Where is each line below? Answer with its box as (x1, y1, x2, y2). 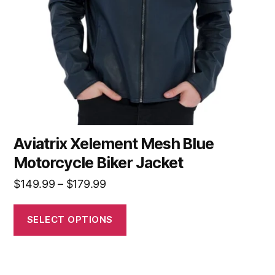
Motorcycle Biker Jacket (14, 153, 183, 172)
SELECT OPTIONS (26, 214, 113, 226)
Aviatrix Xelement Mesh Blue (14, 134, 214, 153)
